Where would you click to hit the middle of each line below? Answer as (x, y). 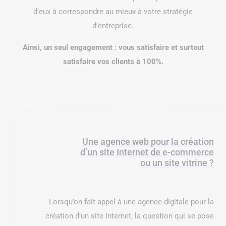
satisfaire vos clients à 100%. (113, 62)
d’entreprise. (113, 26)
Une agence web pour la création (148, 142)
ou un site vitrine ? (177, 163)
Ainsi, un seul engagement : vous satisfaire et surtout (113, 48)
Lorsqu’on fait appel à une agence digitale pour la (131, 202)
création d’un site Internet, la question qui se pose (130, 216)
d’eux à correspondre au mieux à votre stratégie (113, 12)
